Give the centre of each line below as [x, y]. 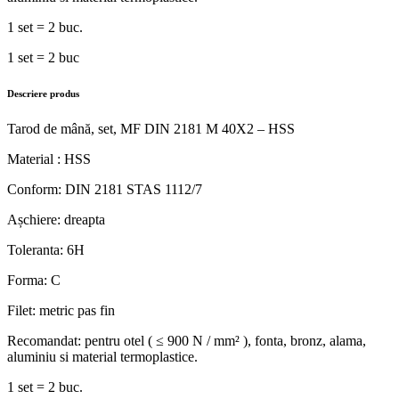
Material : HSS [49, 159]
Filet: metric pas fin [61, 310]
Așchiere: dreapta [56, 219]
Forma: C [34, 280]
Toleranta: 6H [46, 249]
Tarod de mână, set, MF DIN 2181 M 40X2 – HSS [151, 128]
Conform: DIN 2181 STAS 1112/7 [105, 189]
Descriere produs [43, 93]
